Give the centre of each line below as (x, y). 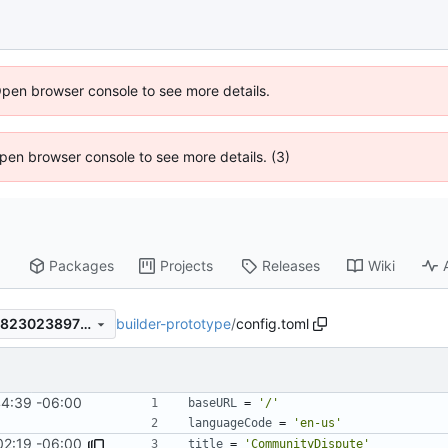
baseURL (212, 402)
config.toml (272, 323)
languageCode (230, 422)
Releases (291, 266)
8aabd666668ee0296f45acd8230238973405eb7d (85, 324)
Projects (187, 266)
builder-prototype (173, 323)
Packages (82, 266)
